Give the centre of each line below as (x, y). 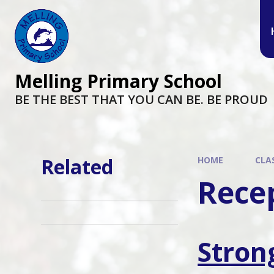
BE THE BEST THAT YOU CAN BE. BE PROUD (141, 99)
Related (77, 167)
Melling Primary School (118, 81)
